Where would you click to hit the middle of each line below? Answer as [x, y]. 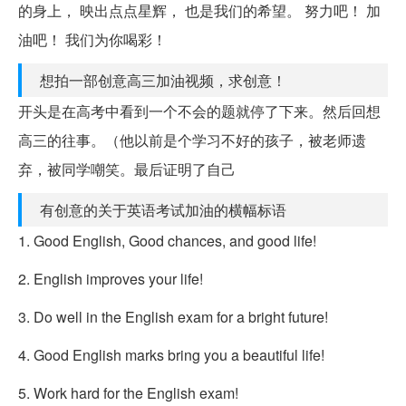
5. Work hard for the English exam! [128, 392]
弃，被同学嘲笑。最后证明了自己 [127, 169]
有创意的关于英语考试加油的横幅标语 [163, 209]
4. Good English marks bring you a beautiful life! [171, 354]
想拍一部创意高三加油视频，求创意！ [163, 80]
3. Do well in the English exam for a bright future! [173, 316]
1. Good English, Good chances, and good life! [167, 240]
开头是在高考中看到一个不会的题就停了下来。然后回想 [199, 111]
